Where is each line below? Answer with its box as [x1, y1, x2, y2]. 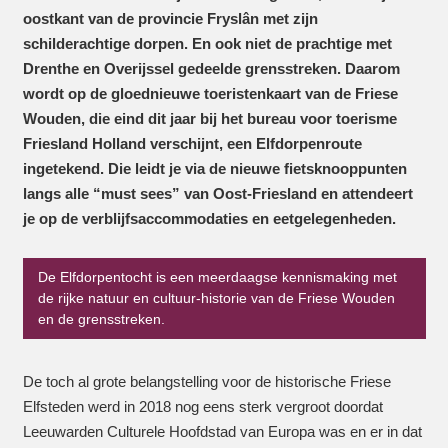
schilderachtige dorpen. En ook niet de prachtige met [22, 34, 392, 52]
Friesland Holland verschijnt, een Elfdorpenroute [22, 134, 362, 152]
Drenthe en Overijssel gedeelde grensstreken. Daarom [22, 59, 400, 77]
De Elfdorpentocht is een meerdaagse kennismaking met [37, 270, 397, 285]
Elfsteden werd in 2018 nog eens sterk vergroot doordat [22, 398, 383, 415]
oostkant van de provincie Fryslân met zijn [22, 9, 318, 27]
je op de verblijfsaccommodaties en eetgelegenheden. [22, 209, 396, 227]
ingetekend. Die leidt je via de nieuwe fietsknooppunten [22, 159, 407, 177]
